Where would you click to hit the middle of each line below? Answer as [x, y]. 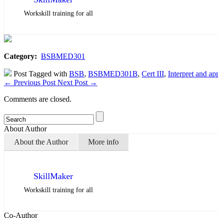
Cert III [153, 74]
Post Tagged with [40, 74]
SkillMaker [53, 176]
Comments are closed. [38, 99]
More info [103, 142]
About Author [25, 129]
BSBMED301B [113, 74]
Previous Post [35, 82]
